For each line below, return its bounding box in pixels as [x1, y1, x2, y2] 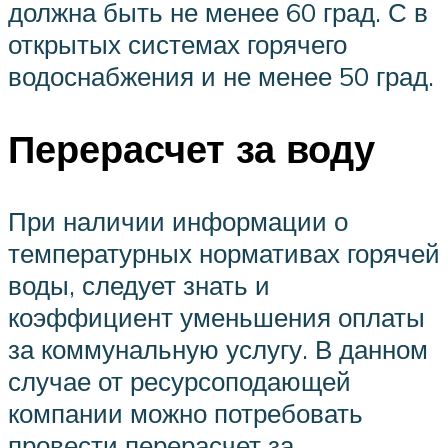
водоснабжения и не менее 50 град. [8, 60, 434, 93]
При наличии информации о [8, 204, 348, 237]
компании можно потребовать [8, 396, 363, 429]
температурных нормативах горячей [8, 236, 440, 269]
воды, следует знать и [8, 268, 270, 301]
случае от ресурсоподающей [8, 364, 351, 397]
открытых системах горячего [8, 28, 347, 61]
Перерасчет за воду [8, 124, 375, 174]
